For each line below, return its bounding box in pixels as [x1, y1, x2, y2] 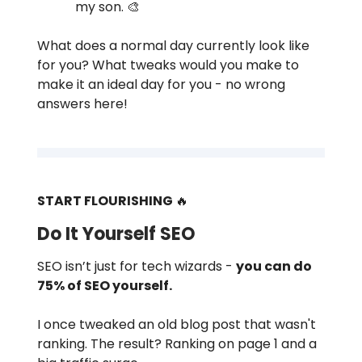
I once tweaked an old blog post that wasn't [37, 314, 316, 334]
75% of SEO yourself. [37, 276, 172, 295]
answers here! [37, 94, 128, 113]
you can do [236, 256, 312, 276]
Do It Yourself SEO [37, 221, 196, 246]
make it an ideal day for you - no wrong [37, 74, 285, 94]
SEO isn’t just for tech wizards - [37, 256, 236, 276]
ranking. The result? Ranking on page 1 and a [37, 334, 317, 353]
